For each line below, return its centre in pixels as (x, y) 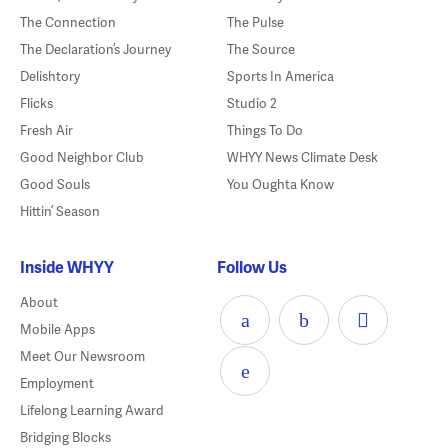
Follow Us (252, 267)
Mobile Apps (57, 329)
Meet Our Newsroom (82, 356)
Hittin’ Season (59, 211)
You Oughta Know (280, 184)
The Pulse (255, 22)
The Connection (67, 22)
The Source (260, 49)
